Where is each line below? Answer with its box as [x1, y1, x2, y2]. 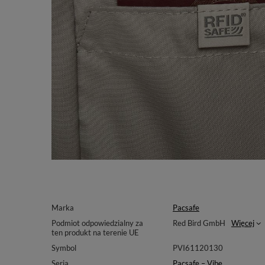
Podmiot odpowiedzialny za [51, 218, 143, 228]
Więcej [231, 218, 254, 228]
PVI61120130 [172, 243, 223, 253]
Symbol [51, 243, 76, 253]
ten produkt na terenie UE [51, 228, 139, 238]
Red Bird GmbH [172, 218, 225, 228]
